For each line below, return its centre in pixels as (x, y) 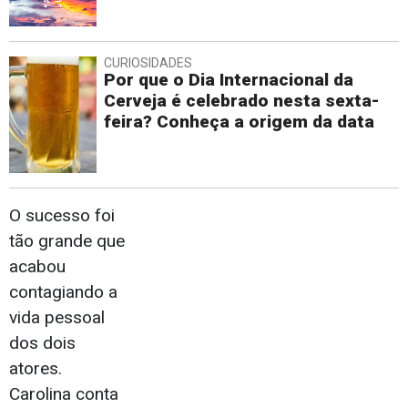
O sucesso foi (62, 216)
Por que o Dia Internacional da (229, 80)
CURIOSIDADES (148, 63)
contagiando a (63, 292)
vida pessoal (57, 318)
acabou (37, 267)
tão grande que (67, 241)
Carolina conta (64, 394)
